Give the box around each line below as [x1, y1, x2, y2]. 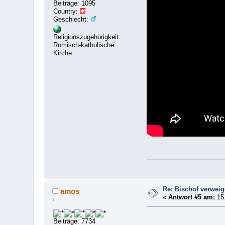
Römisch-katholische [53, 41, 115, 49]
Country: [53, 7, 80, 15]
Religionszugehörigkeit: [53, 33, 121, 41]
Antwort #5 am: [168, 193, 215, 201]
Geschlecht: [53, 15, 91, 23]
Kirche [53, 49, 72, 57]
